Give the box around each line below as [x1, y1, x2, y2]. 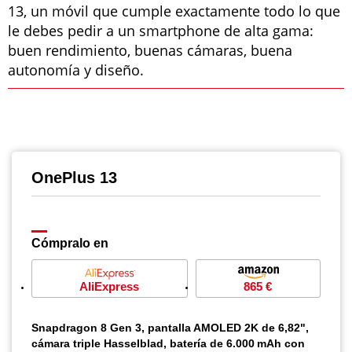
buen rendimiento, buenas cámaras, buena [8, 41, 292, 60]
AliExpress [79, 280, 140, 293]
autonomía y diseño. [8, 60, 144, 79]
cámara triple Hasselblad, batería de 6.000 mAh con [31, 337, 305, 350]
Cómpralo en [31, 236, 108, 250]
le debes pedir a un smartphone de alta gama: [8, 21, 313, 40]
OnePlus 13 [31, 169, 117, 186]
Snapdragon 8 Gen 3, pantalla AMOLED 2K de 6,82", [31, 321, 309, 334]
